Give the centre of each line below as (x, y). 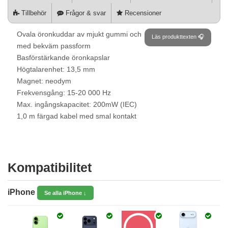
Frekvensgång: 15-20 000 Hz (64, 93)
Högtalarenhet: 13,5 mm (56, 69)
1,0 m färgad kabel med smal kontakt (77, 116)
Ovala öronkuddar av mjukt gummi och (79, 34)
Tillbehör (33, 13)
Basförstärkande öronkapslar (63, 58)
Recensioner (142, 13)
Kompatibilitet (50, 167)
